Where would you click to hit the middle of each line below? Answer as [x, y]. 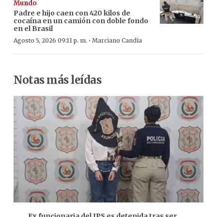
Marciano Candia [117, 40]
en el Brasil [33, 28]
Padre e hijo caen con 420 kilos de [72, 13]
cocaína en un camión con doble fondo [81, 21]
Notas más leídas [57, 80]
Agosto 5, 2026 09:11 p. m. [50, 40]
